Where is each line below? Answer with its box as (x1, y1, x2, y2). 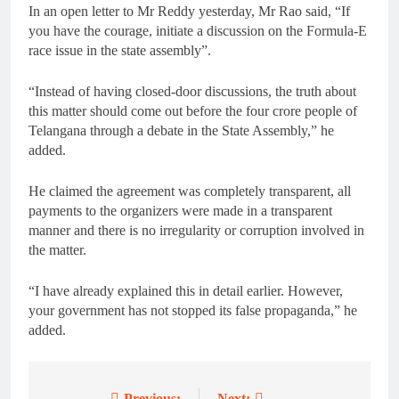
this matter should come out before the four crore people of (28, 103, 357, 119)
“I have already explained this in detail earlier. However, (28, 283, 343, 299)
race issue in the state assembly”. (28, 43, 211, 59)
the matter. (28, 242, 86, 258)
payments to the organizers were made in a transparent (28, 203, 332, 219)
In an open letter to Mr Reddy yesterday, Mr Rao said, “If (28, 4, 350, 20)
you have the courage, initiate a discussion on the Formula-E (28, 23, 367, 39)
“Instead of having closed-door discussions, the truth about (28, 84, 356, 100)
